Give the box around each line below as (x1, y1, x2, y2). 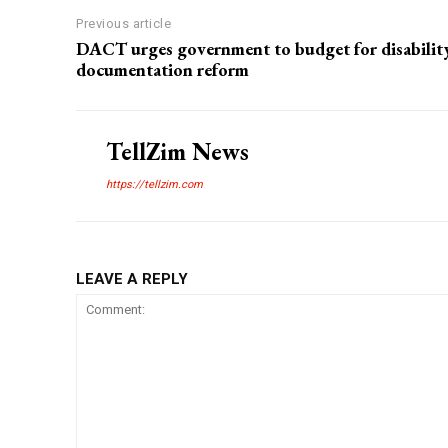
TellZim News (106, 136, 249, 168)
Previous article (76, 16, 171, 32)
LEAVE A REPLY (76, 270, 188, 289)
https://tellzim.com (106, 178, 203, 192)
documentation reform (76, 58, 249, 82)
